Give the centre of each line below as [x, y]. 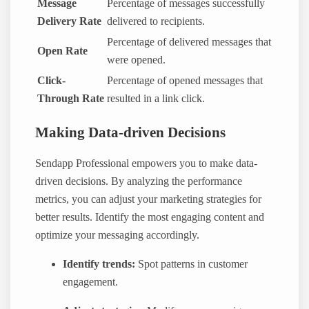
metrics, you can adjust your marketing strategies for [149, 200]
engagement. [91, 282]
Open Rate [63, 51]
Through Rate [71, 99]
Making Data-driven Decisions [131, 132]
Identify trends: [99, 265]
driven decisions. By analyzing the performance [139, 182]
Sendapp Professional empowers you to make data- [147, 164]
